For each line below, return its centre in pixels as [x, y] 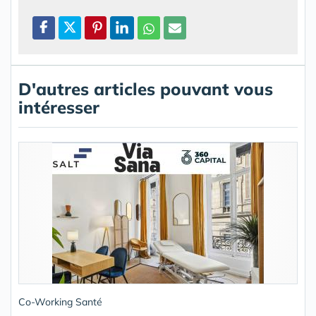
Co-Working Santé [60, 302]
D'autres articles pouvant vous [146, 89]
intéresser [59, 107]
